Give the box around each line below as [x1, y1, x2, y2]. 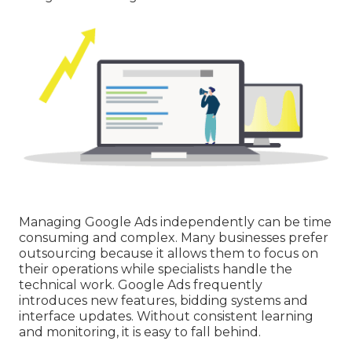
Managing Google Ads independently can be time [19, 214, 332, 230]
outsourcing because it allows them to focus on [19, 246, 318, 262]
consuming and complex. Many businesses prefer [19, 230, 328, 246]
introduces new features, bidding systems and [19, 293, 308, 309]
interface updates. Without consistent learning [19, 309, 313, 324]
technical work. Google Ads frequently [19, 277, 262, 293]
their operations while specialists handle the [19, 262, 292, 277]
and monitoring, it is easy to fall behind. [19, 324, 261, 340]
